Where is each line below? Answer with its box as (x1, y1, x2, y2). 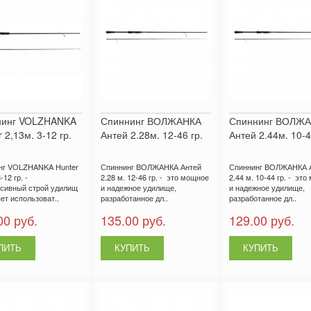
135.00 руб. (100, 210, 166, 229)
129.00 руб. (228, 210, 294, 229)
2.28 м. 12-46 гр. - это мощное (100, 171, 209, 183)
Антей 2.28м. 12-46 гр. (100, 127, 203, 142)
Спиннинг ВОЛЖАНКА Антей (100, 160, 201, 172)
